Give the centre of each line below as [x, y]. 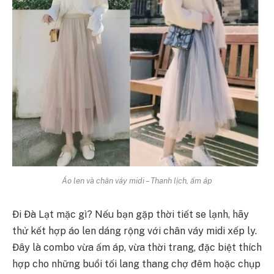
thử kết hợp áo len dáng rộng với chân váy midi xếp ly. [135, 231]
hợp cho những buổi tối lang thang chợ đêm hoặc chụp [136, 264]
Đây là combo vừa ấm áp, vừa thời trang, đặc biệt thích [137, 248]
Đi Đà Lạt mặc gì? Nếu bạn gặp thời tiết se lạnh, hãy [131, 215]
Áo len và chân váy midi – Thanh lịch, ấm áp [137, 180]
